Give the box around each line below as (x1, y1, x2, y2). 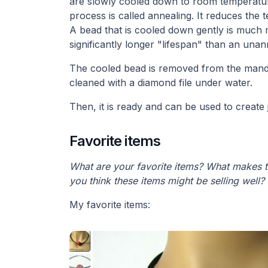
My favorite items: (69, 198, 150, 211)
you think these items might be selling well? (69, 174, 264, 187)
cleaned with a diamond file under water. (69, 76, 252, 89)
